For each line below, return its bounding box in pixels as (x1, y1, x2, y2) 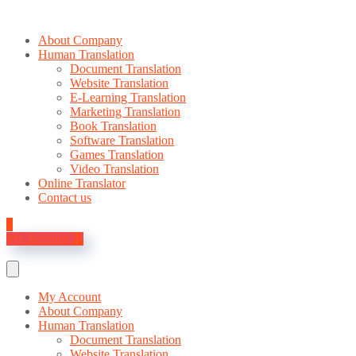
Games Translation (70, 148, 164, 161)
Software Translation (70, 133, 174, 147)
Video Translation (70, 162, 159, 176)
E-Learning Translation (70, 91, 186, 104)
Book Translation (70, 119, 157, 133)
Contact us (38, 191, 91, 204)
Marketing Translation (70, 105, 180, 118)
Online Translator (38, 176, 126, 190)
